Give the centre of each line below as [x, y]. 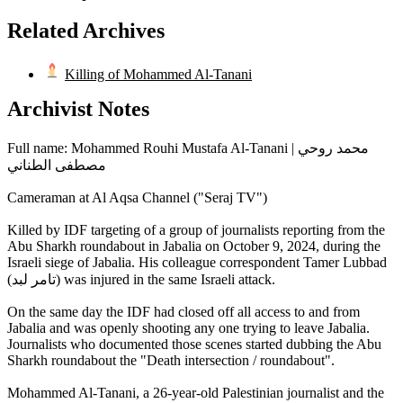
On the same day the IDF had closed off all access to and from [184, 312]
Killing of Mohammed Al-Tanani [158, 75]
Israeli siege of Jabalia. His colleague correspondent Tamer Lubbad [197, 263]
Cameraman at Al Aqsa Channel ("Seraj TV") [137, 198]
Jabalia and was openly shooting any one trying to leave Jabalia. [188, 328]
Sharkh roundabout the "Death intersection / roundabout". [171, 361]
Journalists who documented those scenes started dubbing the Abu [194, 345]
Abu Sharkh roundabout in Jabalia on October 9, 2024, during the [194, 246]
